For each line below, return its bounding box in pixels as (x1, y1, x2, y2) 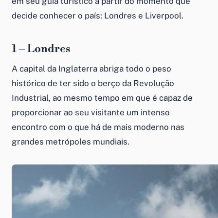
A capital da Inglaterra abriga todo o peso (12, 64, 171, 73)
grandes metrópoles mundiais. (12, 137, 129, 146)
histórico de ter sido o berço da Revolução (12, 78, 174, 88)
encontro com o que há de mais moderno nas (12, 122, 184, 132)
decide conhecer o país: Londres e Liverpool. (12, 11, 183, 20)
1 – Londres (12, 42, 70, 55)
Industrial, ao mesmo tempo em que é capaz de (12, 93, 193, 103)
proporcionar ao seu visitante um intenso (12, 108, 170, 117)
